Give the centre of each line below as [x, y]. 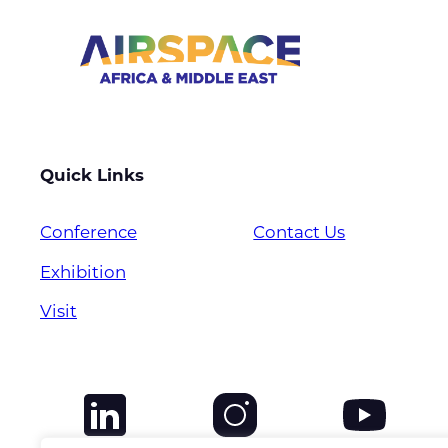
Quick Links [92, 177]
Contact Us [299, 233]
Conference [88, 233]
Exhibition [83, 273]
